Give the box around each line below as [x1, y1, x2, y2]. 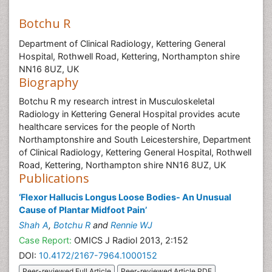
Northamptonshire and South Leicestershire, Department [19, 134, 251, 144]
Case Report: [19, 235, 72, 245]
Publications [19, 170, 89, 186]
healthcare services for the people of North [19, 121, 195, 132]
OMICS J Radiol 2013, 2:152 [72, 235, 188, 245]
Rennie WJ [110, 220, 152, 230]
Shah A [19, 220, 49, 230]
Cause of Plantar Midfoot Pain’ [19, 205, 147, 215]
